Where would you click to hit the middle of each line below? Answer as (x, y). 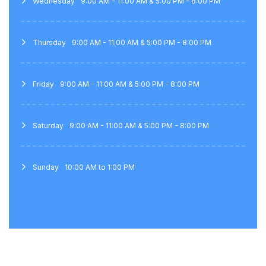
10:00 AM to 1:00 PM (100, 167)
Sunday (46, 167)
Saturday (48, 125)
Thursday (49, 42)
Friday (43, 84)
